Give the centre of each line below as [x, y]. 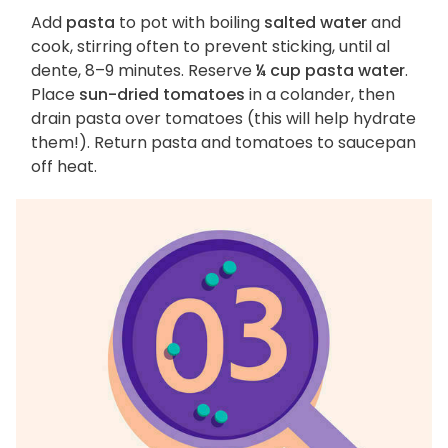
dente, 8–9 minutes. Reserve [143, 71]
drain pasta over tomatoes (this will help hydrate [223, 119]
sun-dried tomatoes [162, 95]
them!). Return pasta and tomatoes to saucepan [223, 143]
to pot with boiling [189, 23]
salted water [315, 23]
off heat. [64, 167]
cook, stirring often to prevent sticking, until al [210, 47]
